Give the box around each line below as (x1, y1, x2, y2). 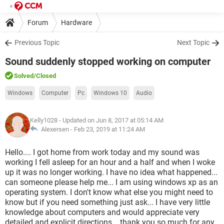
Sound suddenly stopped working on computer (5, 55, 210, 67)
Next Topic (177, 38, 209, 46)
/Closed (33, 72, 56, 79)
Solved (14, 72, 33, 79)
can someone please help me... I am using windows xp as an (5, 177, 218, 187)
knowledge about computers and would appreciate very (5, 207, 199, 217)
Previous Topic (14, 38, 59, 46)
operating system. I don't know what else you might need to (5, 187, 213, 197)
